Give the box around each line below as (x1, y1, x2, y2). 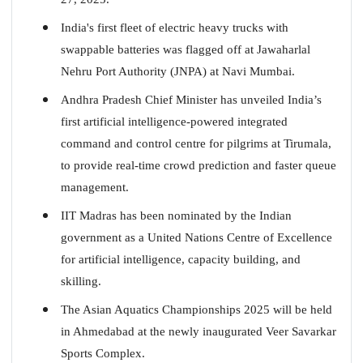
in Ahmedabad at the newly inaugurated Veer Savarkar (60, 324, 336, 338)
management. (60, 180, 129, 194)
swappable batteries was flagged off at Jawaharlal (60, 42, 310, 56)
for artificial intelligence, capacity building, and (60, 252, 301, 266)
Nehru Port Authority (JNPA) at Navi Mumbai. (60, 64, 295, 78)
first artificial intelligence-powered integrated (60, 114, 288, 128)
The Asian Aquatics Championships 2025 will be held (60, 302, 332, 316)
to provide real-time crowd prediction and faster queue (60, 158, 336, 172)
